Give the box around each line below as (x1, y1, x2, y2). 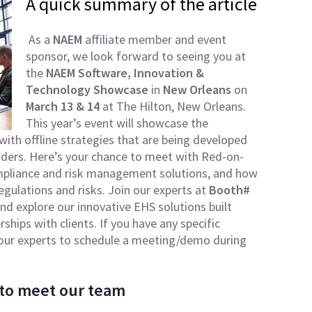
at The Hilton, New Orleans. (99, 98, 246, 114)
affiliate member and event (84, 31, 226, 47)
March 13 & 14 (25, 98, 100, 114)
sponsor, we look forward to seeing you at (25, 48, 246, 64)
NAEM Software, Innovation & (45, 65, 204, 81)
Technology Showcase (25, 81, 148, 97)
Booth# (209, 182, 250, 198)
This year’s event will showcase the (25, 115, 208, 131)
